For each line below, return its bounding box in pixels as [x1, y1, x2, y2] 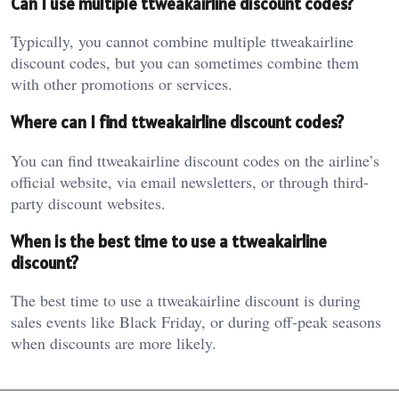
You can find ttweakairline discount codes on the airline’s [11, 149, 379, 171]
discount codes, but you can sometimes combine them [11, 52, 359, 74]
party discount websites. [11, 191, 166, 214]
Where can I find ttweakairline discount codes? [11, 111, 344, 134]
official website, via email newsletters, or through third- [11, 170, 369, 192]
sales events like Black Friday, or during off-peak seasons [11, 311, 381, 333]
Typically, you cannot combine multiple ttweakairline [11, 30, 354, 53]
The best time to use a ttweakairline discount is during [11, 289, 361, 312]
